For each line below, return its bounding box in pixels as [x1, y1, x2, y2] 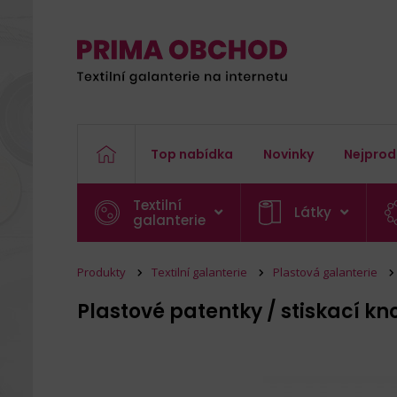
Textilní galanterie [152, 264, 247, 280]
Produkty [77, 264, 126, 280]
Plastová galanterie [273, 264, 378, 280]
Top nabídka [151, 145, 233, 163]
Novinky [263, 145, 314, 163]
